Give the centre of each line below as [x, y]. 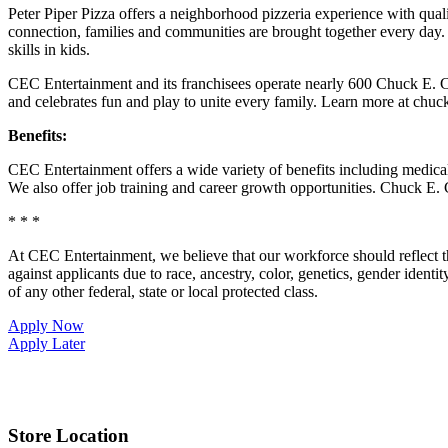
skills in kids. [49, 49]
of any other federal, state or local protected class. [163, 291]
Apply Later [46, 343]
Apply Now [46, 325]
